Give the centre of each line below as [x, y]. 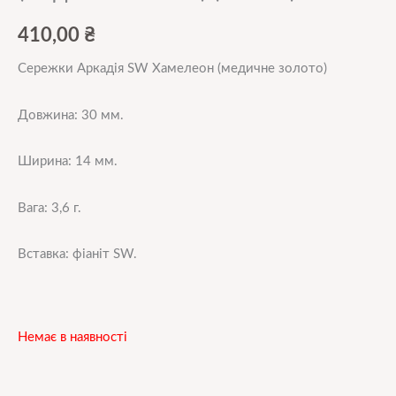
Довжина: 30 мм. [71, 115]
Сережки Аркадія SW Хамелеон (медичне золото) [172, 68]
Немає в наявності [72, 338]
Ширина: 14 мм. [68, 162]
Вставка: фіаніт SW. [77, 255]
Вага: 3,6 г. [49, 208]
